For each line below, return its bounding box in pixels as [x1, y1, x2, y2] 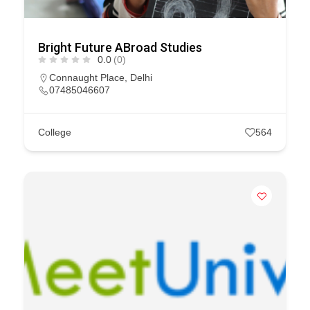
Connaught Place [49, 72, 125, 84]
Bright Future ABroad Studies [38, 40, 202, 55]
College [38, 127, 71, 138]
